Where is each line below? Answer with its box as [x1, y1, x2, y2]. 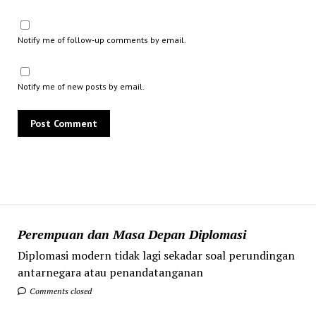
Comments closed [27, 285, 92, 296]
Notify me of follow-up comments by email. [17, 34, 186, 45]
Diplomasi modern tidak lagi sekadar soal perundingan [17, 247, 295, 263]
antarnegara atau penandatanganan [17, 264, 203, 280]
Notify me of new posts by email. [17, 80, 145, 92]
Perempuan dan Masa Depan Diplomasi [17, 225, 246, 243]
